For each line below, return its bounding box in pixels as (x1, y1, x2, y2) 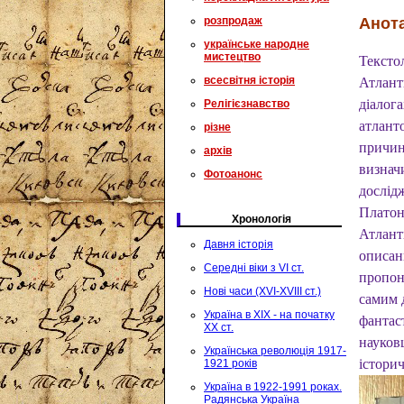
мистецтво (204, 50, 261, 63)
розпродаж (204, 14, 262, 27)
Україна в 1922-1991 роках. (204, 381, 342, 393)
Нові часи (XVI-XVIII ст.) (204, 285, 321, 298)
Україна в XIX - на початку (204, 308, 335, 321)
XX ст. (204, 321, 234, 334)
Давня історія (204, 238, 273, 251)
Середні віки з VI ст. (204, 262, 304, 274)
